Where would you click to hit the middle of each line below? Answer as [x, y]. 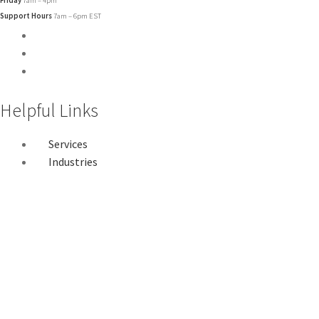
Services [68, 143]
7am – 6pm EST [77, 16]
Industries [73, 161]
